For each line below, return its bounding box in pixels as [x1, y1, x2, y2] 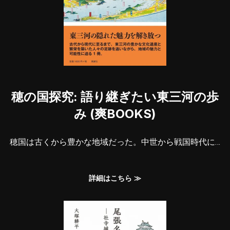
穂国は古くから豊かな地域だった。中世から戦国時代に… [10, 137, 220, 147]
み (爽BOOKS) [74, 106, 156, 122]
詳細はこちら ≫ [89, 174, 141, 183]
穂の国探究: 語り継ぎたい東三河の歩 [11, 89, 219, 105]
